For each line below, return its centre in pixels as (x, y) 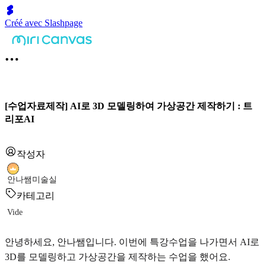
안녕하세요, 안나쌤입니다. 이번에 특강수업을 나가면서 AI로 (132, 242)
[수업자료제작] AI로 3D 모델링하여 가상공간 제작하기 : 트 (129, 106)
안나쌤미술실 (32, 180)
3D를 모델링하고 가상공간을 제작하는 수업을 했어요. (118, 257)
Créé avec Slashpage (44, 23)
